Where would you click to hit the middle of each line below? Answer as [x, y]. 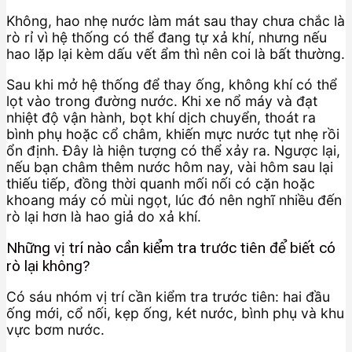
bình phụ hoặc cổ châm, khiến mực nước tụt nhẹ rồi [173, 134]
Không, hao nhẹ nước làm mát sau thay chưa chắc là [176, 21]
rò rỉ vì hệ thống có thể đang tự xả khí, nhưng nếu [167, 38]
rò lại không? [48, 266]
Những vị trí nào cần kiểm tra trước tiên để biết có [171, 247]
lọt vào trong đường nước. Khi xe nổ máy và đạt [162, 101]
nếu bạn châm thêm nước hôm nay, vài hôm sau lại [170, 167]
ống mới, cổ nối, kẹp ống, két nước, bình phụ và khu [175, 313]
